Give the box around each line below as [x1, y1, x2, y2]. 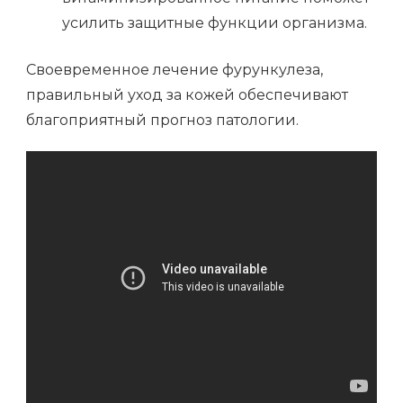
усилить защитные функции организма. [62, 14, 367, 32]
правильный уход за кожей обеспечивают [26, 86, 348, 104]
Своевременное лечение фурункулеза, [26, 61, 323, 79]
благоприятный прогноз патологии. [26, 112, 299, 130]
